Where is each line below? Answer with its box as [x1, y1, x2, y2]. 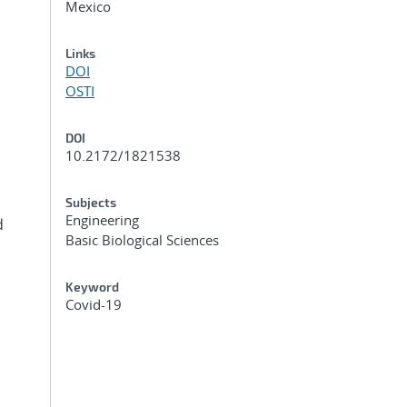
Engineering [65, 211, 139, 229]
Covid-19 [65, 295, 122, 313]
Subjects [65, 194, 116, 210]
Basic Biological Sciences [65, 231, 219, 249]
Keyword [65, 279, 119, 294]
